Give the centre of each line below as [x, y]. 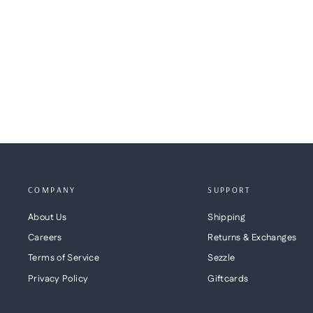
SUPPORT [229, 189]
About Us [47, 217]
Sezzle [221, 258]
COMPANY [52, 189]
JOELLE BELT [61, 12]
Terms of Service [64, 258]
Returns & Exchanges [252, 238]
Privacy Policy [58, 278]
